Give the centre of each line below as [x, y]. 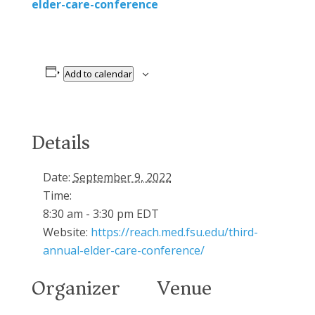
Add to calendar [99, 73]
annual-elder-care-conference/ [123, 250]
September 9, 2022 [122, 177]
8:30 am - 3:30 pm [89, 213]
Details [60, 142]
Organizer [76, 288]
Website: [65, 232]
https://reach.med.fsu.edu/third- [174, 232]
